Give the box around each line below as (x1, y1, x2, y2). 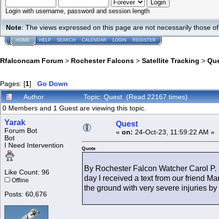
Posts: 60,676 (4, 191, 47, 198)
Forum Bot (4, 127, 37, 135)
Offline (10, 177, 29, 184)
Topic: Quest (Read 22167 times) (84, 93, 188, 101)
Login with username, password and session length (5, 7, 150, 15)
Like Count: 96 (4, 169, 49, 176)
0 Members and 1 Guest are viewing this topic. (2, 105, 146, 112)
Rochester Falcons (71, 57, 134, 65)
